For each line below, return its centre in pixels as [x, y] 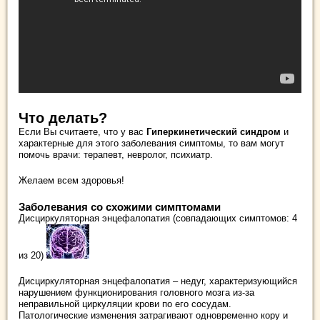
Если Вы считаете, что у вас [82, 132]
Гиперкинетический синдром [214, 132]
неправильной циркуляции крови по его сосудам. [125, 304]
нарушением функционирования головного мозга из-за [136, 292]
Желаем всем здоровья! [71, 180]
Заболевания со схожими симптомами [120, 207]
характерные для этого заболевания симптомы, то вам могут [151, 143]
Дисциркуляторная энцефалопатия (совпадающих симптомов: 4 [158, 218]
